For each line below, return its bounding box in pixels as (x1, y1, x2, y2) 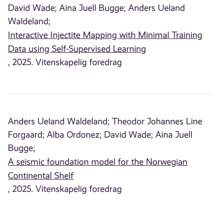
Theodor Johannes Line (112, 116, 203, 127)
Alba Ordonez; (47, 130, 102, 140)
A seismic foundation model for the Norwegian (8, 157, 188, 167)
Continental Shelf (8, 171, 74, 181)
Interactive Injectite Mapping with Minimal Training (8, 30, 203, 40)
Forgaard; (8, 130, 45, 140)
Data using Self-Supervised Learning (8, 43, 147, 54)
